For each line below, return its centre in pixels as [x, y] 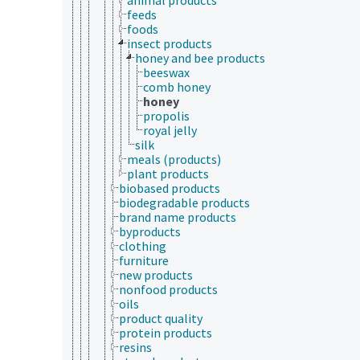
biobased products [170, 188]
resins [135, 347]
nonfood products [168, 289]
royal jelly [170, 130]
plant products [168, 173]
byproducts [150, 231]
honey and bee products [200, 57]
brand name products [178, 217]
